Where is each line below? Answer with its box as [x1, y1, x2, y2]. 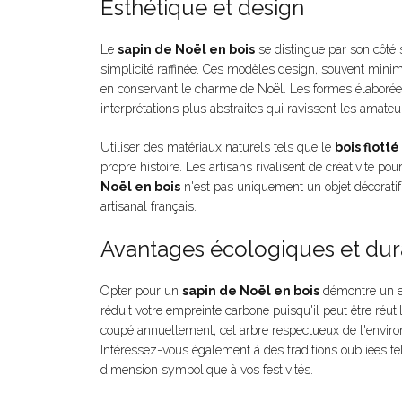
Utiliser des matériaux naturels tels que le [100, 140, 335, 155]
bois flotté [335, 140, 399, 155]
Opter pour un [100, 284, 182, 299]
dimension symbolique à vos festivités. [100, 363, 313, 378]
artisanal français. [100, 199, 197, 214]
